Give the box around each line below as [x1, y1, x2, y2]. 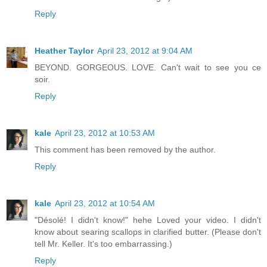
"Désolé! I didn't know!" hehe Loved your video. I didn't [35, 215, 261, 225]
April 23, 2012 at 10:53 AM [55, 128, 155, 138]
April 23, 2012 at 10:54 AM [55, 198, 155, 208]
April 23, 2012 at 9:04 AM [97, 45, 193, 55]
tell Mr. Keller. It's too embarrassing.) [35, 238, 172, 249]
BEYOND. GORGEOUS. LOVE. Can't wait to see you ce [35, 62, 261, 72]
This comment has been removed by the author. [35, 144, 216, 154]
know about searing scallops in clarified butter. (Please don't [35, 226, 261, 237]
